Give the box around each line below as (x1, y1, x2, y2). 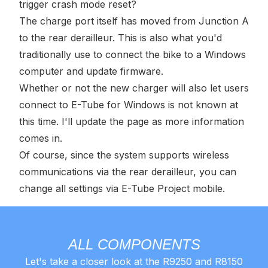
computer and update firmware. (19, 65, 163, 77)
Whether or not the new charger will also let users (19, 82, 249, 94)
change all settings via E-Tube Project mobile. (19, 182, 225, 194)
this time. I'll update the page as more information (19, 115, 244, 127)
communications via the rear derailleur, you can (19, 166, 236, 178)
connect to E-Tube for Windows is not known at (19, 99, 238, 111)
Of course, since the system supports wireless (19, 149, 229, 161)
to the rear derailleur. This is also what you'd (19, 32, 222, 44)
